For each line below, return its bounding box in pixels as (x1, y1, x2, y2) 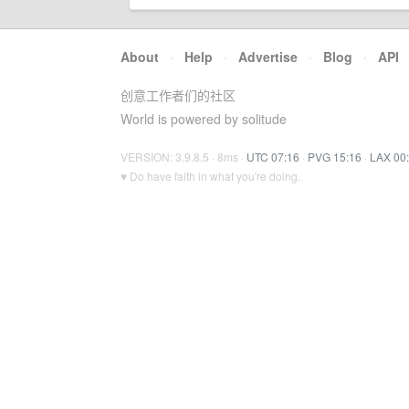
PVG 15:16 (308, 149, 362, 164)
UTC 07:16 (246, 149, 299, 164)
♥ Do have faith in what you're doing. (121, 168, 300, 184)
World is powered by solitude (121, 110, 287, 128)
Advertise (238, 47, 298, 66)
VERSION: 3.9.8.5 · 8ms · (121, 149, 246, 164)
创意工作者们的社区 (121, 86, 236, 104)
